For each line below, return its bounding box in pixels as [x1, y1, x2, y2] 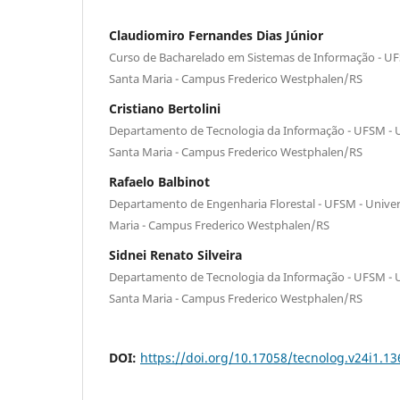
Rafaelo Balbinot [109, 172, 210, 190]
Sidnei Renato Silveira [109, 246, 242, 263]
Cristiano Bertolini [109, 99, 221, 117]
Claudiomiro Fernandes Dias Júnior [109, 26, 323, 44]
